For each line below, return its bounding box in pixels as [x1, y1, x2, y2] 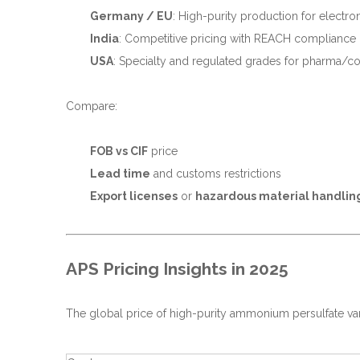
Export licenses [90, 190, 178, 202]
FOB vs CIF [90, 145, 148, 157]
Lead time [90, 167, 150, 180]
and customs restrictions [150, 167, 281, 180]
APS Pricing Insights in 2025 [66, 259, 288, 279]
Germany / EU [90, 10, 173, 22]
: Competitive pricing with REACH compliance [119, 32, 356, 45]
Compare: [66, 100, 117, 112]
